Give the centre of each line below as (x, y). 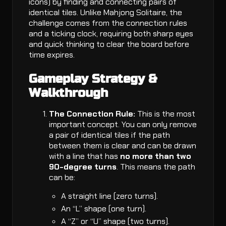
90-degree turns (83, 167)
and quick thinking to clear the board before (109, 44)
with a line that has (84, 156)
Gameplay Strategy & (93, 79)
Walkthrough (68, 93)
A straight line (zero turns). (109, 196)
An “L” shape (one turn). (104, 209)
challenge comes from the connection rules (108, 23)
